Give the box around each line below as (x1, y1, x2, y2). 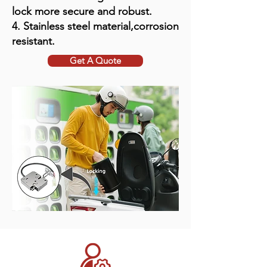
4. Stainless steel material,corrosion (12, 20, 179, 33)
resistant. (12, 35, 55, 48)
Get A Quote (70, 55, 121, 66)
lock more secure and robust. (12, 5, 152, 18)
